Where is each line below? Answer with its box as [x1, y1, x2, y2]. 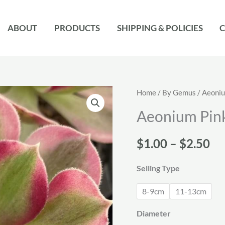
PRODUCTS [54, 22, 100, 33]
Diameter [137, 208, 171, 218]
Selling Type [137, 163, 180, 173]
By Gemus [162, 88, 196, 97]
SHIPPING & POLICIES [117, 22, 203, 33]
